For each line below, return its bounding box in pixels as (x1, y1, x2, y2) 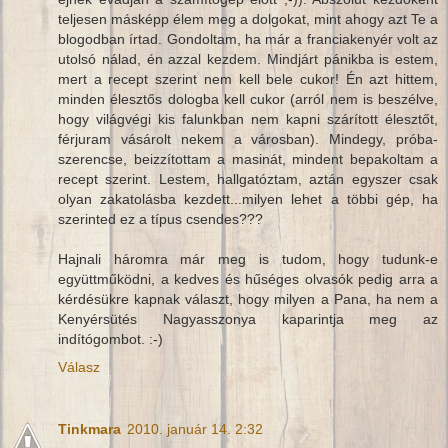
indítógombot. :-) (58, 331, 163, 348)
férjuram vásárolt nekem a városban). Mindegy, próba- (58, 131, 438, 148)
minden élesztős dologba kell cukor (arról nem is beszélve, (58, 91, 438, 108)
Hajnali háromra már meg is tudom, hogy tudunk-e (58, 251, 438, 268)
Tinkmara (58, 421, 121, 438)
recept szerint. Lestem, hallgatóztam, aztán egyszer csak (58, 171, 438, 188)
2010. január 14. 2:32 (127, 421, 263, 438)
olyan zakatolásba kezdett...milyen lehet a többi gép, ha (58, 191, 438, 208)
